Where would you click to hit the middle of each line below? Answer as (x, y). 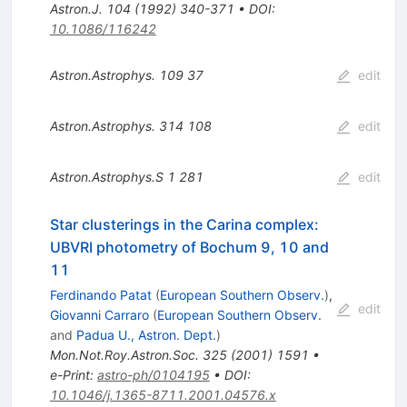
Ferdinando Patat (100, 294)
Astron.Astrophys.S (106, 176)
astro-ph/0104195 (153, 374)
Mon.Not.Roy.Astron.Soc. (124, 354)
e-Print (69, 374)
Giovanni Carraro (99, 314)
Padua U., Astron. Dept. (146, 334)
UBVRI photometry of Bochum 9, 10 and (189, 247)
